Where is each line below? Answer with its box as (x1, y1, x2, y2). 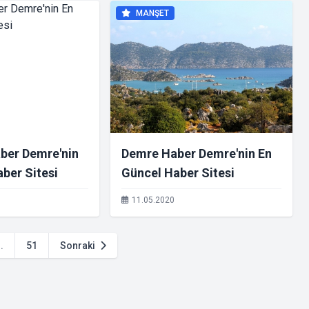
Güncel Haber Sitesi (121, 166, 235, 180)
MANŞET (134, 8, 169, 18)
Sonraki (60, 240, 97, 251)
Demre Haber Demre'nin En (121, 146, 272, 161)
